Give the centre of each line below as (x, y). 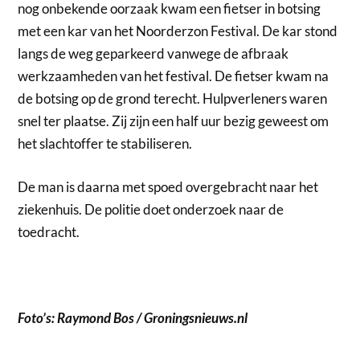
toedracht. (49, 231)
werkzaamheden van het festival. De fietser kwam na (174, 76)
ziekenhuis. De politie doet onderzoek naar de (151, 209)
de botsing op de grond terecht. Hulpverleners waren (173, 99)
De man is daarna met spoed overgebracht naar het (168, 186)
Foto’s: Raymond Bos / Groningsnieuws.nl (133, 317)
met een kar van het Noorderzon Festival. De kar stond (178, 31)
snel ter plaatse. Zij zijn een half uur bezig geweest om (174, 121)
